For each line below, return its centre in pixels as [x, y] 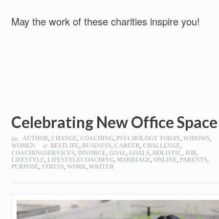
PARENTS [193, 160]
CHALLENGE [161, 146]
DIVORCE [92, 153]
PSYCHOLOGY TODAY [148, 139]
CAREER [127, 146]
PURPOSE [25, 167]
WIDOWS [196, 139]
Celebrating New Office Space [114, 122]
